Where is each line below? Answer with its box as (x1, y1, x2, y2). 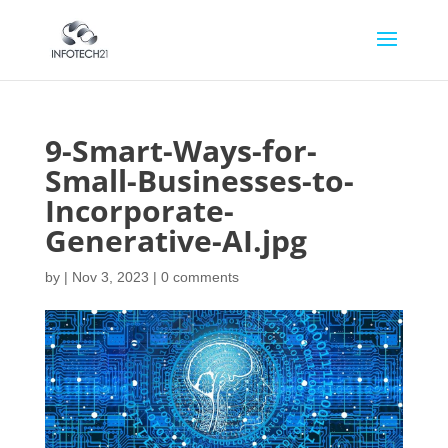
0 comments (160, 269, 239, 285)
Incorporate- (44, 190, 234, 231)
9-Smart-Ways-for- (44, 130, 317, 171)
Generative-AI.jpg (44, 220, 307, 261)
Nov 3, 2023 (71, 269, 149, 285)
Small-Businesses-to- (44, 160, 354, 201)
